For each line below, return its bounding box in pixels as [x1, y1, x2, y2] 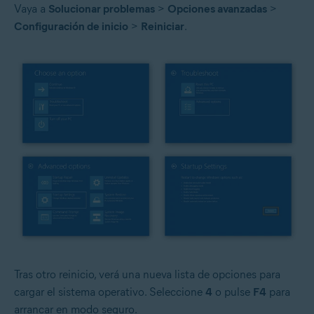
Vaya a [14, 2, 48, 16]
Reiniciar [141, 20, 184, 34]
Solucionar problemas [48, 2, 155, 16]
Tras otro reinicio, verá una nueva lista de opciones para [14, 268, 280, 282]
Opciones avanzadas [168, 2, 267, 16]
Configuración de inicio [14, 20, 128, 34]
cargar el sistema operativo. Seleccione [14, 285, 205, 299]
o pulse [212, 285, 253, 299]
